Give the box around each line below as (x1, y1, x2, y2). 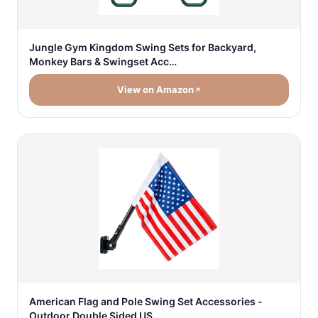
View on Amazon (116, 84, 194, 96)
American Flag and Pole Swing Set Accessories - (29, 295, 263, 308)
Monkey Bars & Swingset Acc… (29, 55, 177, 68)
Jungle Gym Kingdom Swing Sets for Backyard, (29, 41, 256, 54)
